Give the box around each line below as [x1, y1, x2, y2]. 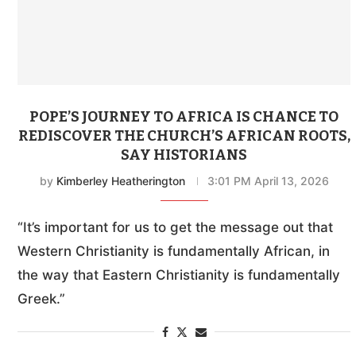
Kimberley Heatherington [56, 173, 185, 188]
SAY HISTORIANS [121, 145, 248, 164]
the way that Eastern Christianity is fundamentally [17, 266, 340, 283]
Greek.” [17, 290, 65, 307]
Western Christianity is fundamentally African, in [17, 242, 330, 259]
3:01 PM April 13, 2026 [207, 173, 329, 188]
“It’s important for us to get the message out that [17, 219, 333, 235]
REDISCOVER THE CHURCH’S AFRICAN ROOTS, [17, 126, 350, 145]
